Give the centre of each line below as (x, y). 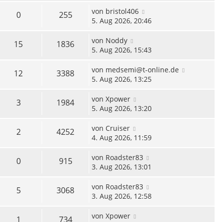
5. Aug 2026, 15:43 (122, 50)
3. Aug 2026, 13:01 (122, 167)
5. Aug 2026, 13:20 (122, 109)
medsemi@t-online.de (142, 70)
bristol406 (122, 11)
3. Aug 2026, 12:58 (122, 196)
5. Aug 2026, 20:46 (122, 21)
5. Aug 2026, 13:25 (122, 79)
